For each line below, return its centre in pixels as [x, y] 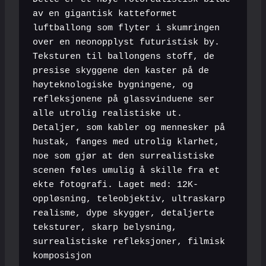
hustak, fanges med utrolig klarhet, [126, 142]
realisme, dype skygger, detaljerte [123, 214]
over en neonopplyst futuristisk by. [126, 43]
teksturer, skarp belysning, [104, 228]
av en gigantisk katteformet [104, 14]
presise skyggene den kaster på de [121, 71]
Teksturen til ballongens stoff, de [123, 57]
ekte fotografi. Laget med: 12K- [115, 185]
